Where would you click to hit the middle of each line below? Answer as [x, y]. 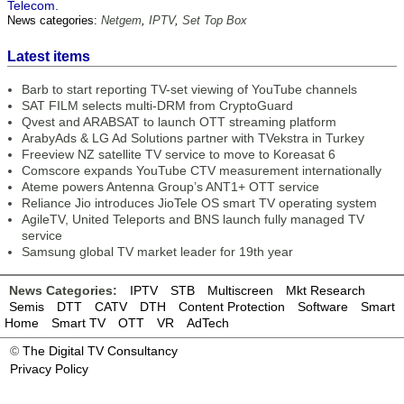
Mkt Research [326, 290]
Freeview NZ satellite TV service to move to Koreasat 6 [179, 154]
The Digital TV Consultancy [100, 351]
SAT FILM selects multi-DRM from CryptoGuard [157, 106]
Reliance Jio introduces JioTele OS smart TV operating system [199, 203]
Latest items [49, 56]
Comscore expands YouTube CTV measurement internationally [202, 170]
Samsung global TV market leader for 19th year [157, 252]
